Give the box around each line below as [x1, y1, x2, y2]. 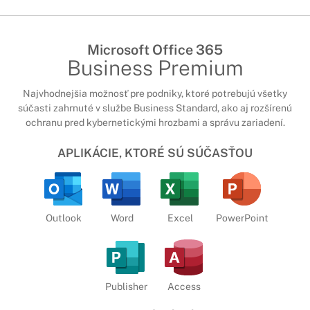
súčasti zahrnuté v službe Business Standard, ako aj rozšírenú [18, 102, 292, 113]
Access [167, 280, 201, 292]
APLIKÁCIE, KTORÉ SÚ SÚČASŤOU [57, 146, 253, 161]
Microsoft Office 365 [87, 41, 223, 58]
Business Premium [66, 55, 244, 80]
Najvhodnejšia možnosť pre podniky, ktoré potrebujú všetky [23, 87, 287, 99]
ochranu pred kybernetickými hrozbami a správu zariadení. [25, 116, 285, 128]
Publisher [104, 280, 147, 292]
